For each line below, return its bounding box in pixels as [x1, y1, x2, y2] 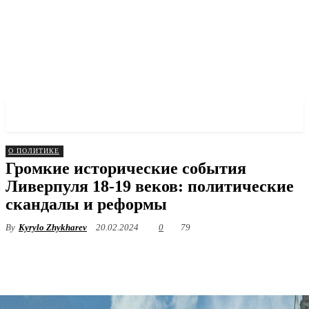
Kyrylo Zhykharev [19, 222, 87, 232]
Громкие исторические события [6, 159, 246, 177]
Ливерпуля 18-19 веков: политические [6, 177, 294, 195]
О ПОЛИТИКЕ [8, 147, 59, 154]
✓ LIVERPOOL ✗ [6, 106, 140, 124]
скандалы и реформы [6, 195, 167, 213]
